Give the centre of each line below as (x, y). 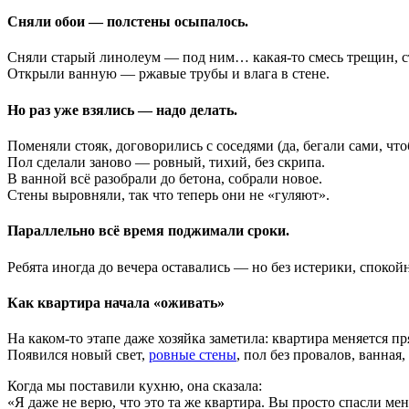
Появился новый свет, (78, 355)
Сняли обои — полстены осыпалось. (128, 22)
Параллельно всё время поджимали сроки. (148, 231)
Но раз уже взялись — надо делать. (122, 110)
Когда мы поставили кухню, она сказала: (135, 386)
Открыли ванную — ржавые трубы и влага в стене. (168, 74)
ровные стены (193, 355)
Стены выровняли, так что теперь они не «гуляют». (168, 195)
